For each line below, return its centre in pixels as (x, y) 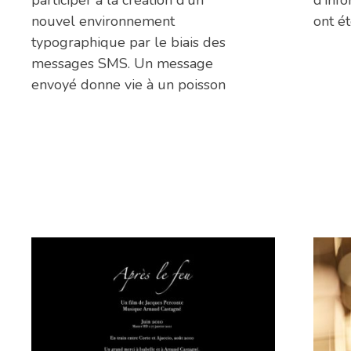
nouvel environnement (103, 22)
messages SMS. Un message (122, 64)
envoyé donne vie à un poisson (128, 85)
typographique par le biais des (128, 43)
